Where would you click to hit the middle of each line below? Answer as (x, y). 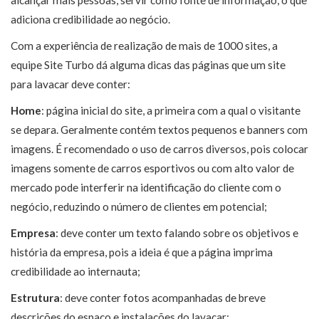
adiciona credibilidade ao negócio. (90, 19)
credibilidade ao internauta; (75, 271)
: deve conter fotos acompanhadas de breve (163, 298)
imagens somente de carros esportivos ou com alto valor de (152, 168)
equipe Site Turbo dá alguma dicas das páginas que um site (148, 65)
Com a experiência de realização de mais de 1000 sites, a (144, 46)
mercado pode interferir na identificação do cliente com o (146, 187)
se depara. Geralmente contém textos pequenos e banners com (159, 130)
